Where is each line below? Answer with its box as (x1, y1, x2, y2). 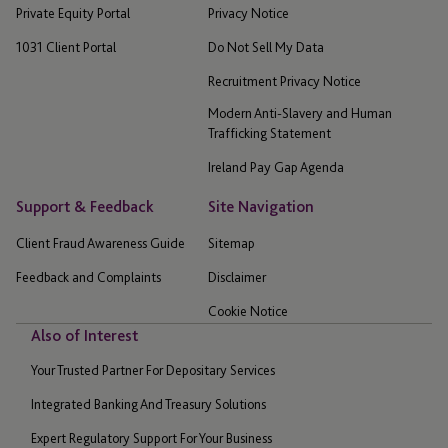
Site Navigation (208, 196, 314, 216)
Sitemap (208, 234, 255, 251)
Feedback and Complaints (16, 268, 161, 285)
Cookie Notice (208, 302, 288, 319)
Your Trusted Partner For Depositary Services (31, 361, 275, 378)
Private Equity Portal (16, 4, 130, 21)
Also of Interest (31, 325, 138, 345)
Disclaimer (208, 268, 266, 285)
